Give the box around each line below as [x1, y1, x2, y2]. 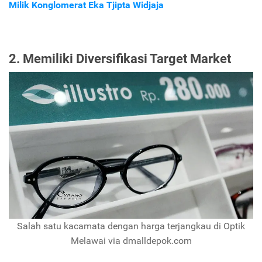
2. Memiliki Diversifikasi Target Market [9, 50, 231, 66]
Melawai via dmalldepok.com [70, 235, 192, 246]
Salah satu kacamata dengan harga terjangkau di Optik [17, 220, 245, 232]
